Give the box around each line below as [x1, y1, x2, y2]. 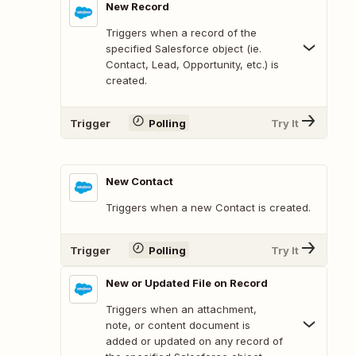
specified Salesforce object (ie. [106, 42, 261, 56]
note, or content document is [106, 319, 250, 332]
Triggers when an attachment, [106, 303, 257, 316]
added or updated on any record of [106, 335, 283, 348]
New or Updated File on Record [106, 277, 268, 290]
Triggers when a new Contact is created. [106, 201, 311, 215]
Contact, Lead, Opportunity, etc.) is [106, 58, 279, 72]
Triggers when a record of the [106, 26, 257, 40]
